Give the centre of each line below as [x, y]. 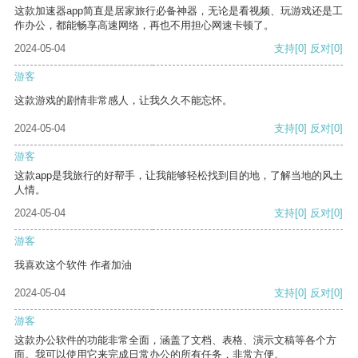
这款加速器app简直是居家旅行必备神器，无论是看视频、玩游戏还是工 [179, 11]
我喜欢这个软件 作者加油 [73, 265]
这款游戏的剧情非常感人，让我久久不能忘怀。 [123, 101]
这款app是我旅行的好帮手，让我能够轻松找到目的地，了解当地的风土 [179, 176]
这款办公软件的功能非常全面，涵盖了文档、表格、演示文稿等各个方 [175, 340]
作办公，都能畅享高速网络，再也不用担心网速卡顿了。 [144, 26]
